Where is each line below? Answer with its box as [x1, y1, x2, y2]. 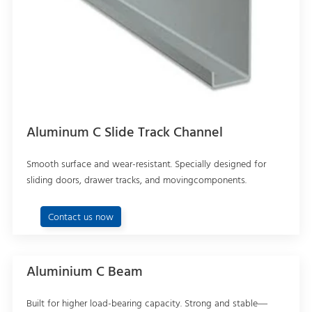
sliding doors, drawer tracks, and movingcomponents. [26, 172, 247, 189]
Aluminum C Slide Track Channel [26, 121, 223, 144]
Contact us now [47, 209, 114, 226]
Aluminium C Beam [26, 260, 143, 283]
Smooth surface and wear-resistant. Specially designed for [26, 156, 266, 173]
